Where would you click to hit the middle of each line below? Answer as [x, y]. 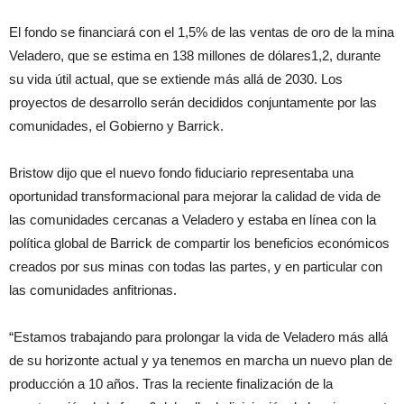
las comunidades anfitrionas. [93, 290]
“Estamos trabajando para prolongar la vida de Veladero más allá [198, 337]
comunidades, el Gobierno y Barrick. [116, 126]
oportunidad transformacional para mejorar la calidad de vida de [195, 197]
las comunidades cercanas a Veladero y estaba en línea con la [193, 220]
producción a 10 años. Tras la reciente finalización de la [171, 384]
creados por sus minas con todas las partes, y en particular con [196, 267]
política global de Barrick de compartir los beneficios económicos [199, 243]
